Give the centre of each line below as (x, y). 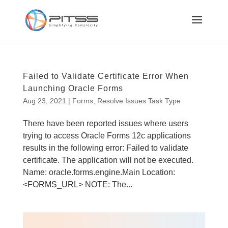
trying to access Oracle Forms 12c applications (107, 136)
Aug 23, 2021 (44, 101)
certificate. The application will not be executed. (108, 160)
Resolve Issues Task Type (139, 101)
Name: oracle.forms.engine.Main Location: (99, 172)
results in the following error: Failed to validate (105, 148)
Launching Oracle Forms (73, 88)
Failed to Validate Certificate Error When (106, 76)
